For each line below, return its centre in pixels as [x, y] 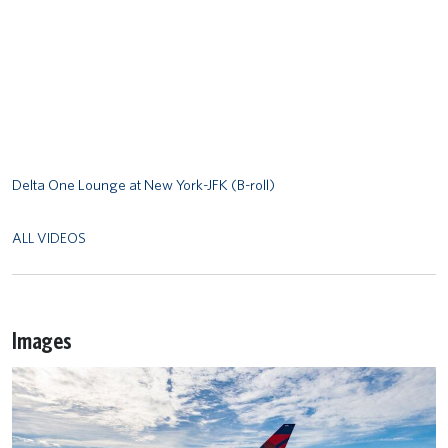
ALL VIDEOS [49, 237]
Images [42, 340]
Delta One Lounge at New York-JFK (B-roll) [143, 185]
